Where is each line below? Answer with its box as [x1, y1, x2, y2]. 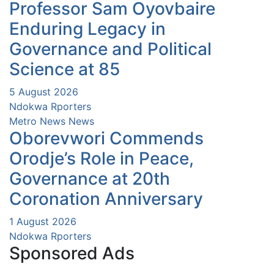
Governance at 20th [9, 168, 170, 190]
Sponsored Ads [9, 243, 135, 264]
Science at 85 [9, 59, 120, 80]
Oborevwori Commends [9, 128, 204, 149]
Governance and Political [9, 39, 212, 60]
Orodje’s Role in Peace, [9, 148, 194, 169]
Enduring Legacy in [9, 18, 166, 40]
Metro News [9, 115, 65, 128]
